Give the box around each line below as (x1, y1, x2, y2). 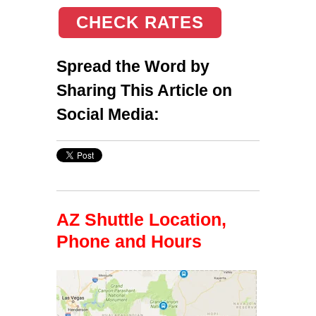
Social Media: (56, 104, 159, 123)
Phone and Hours (56, 231, 202, 251)
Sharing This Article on (56, 80, 232, 99)
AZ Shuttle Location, (56, 209, 226, 229)
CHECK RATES (76, 12, 204, 32)
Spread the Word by (56, 56, 209, 75)
